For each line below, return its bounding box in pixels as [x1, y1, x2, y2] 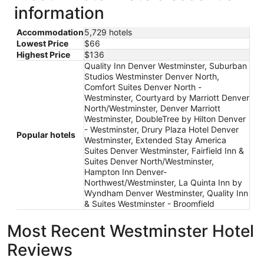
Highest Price [16, 49, 70, 60]
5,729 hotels [84, 27, 132, 37]
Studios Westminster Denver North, [84, 71, 219, 81]
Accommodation [16, 27, 84, 37]
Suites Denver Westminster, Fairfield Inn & [84, 145, 244, 156]
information [14, 2, 104, 23]
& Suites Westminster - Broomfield [84, 198, 214, 209]
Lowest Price [16, 38, 68, 48]
